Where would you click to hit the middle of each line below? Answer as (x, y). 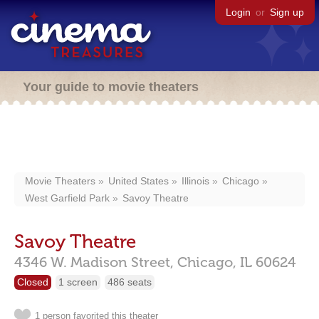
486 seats (130, 282)
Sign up (287, 12)
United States (138, 181)
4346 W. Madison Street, (94, 262)
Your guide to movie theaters (111, 87)
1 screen (78, 282)
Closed (33, 282)
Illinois (195, 181)
